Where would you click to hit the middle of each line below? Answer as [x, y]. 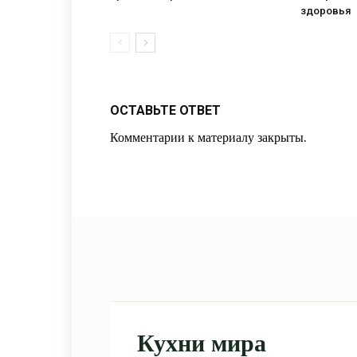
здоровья [326, 11]
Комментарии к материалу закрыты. [208, 138]
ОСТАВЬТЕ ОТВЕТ [165, 111]
